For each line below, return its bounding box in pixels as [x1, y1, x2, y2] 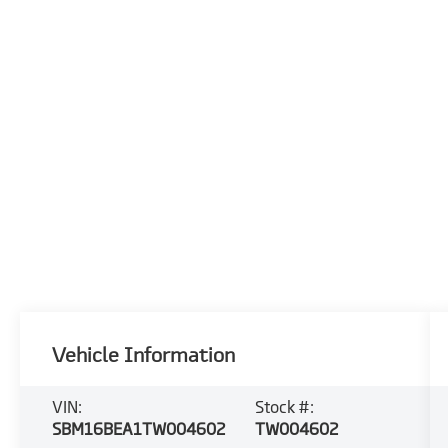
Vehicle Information [52, 341, 236, 369]
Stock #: [254, 397, 314, 417]
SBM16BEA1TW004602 [52, 419, 226, 439]
